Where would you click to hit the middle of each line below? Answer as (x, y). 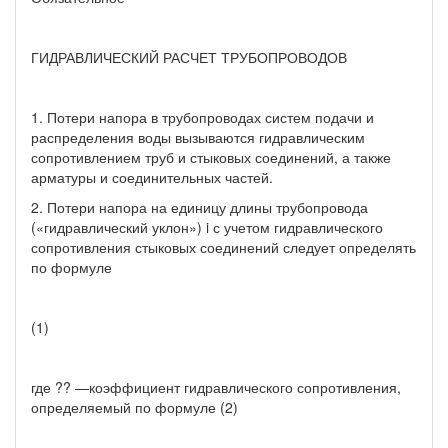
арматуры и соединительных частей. (152, 176)
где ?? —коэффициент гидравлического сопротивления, (216, 386)
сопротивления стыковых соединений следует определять (223, 246)
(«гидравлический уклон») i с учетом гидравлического (207, 226)
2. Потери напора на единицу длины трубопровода (199, 206)
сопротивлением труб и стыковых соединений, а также (211, 156)
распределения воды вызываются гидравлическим (198, 136)
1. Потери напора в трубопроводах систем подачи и (202, 116)
